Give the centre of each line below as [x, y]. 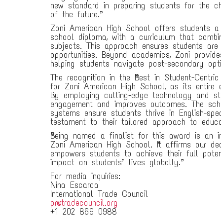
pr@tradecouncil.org [84, 203]
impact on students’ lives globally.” [115, 162]
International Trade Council [99, 194]
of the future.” [75, 14]
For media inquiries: [85, 176]
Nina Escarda [74, 185]
